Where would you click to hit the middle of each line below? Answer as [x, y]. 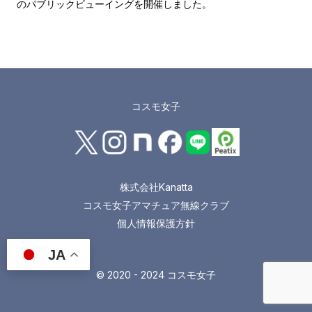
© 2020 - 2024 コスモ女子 [156, 275]
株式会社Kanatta [156, 187]
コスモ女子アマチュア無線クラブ [156, 205]
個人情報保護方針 [156, 223]
